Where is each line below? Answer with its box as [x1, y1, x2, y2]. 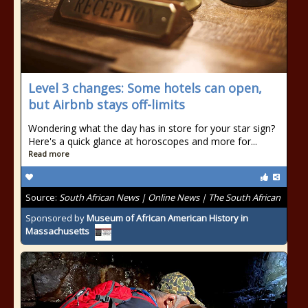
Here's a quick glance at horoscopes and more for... [28, 135, 257, 148]
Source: [25, 191, 59, 203]
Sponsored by [25, 212, 87, 224]
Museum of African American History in [87, 212, 248, 224]
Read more [28, 148, 69, 159]
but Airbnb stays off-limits [28, 96, 185, 113]
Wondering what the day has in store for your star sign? [28, 122, 275, 135]
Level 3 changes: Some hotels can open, [28, 80, 262, 96]
